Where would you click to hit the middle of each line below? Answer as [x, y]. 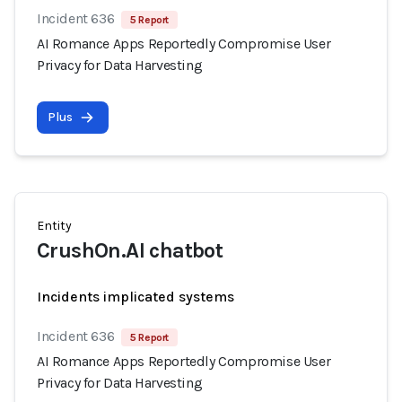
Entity [54, 226]
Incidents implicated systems [135, 297]
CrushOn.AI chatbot [130, 250]
